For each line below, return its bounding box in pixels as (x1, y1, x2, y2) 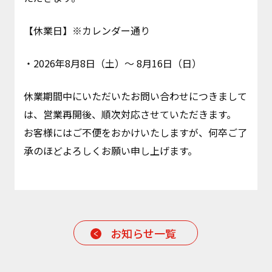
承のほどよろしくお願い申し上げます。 (23, 143, 197, 158)
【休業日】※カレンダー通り (23, 23, 150, 38)
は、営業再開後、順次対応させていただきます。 (23, 107, 236, 121)
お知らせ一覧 (110, 225, 177, 241)
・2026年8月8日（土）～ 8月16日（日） (23, 56, 202, 70)
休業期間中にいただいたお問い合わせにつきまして (23, 89, 247, 103)
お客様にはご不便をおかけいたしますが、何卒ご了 (23, 125, 247, 140)
